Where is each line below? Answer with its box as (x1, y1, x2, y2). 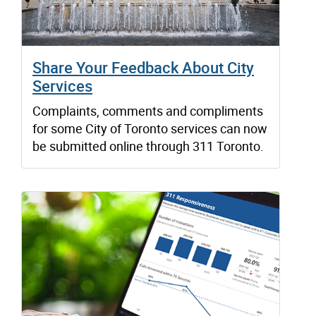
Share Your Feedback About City (32, 56, 254, 78)
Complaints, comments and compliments (32, 102, 263, 119)
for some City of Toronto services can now (32, 119, 267, 137)
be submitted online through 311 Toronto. (32, 137, 264, 154)
